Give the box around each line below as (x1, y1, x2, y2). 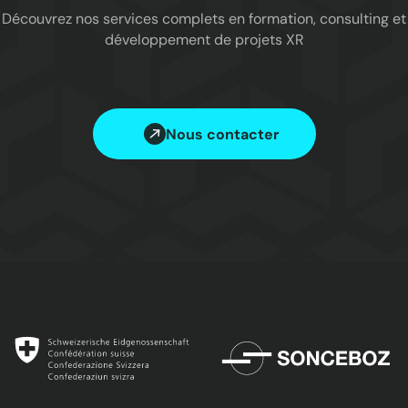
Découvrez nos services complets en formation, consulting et (2, 9, 406, 29)
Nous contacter (165, 124, 280, 144)
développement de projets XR (104, 30, 304, 50)
